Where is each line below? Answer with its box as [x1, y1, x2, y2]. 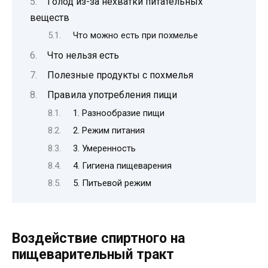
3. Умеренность [72, 142, 136, 154]
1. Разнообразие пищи [72, 107, 165, 118]
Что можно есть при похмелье [72, 30, 198, 41]
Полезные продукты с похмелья [47, 69, 193, 81]
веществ [30, 11, 69, 23]
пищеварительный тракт [12, 246, 174, 263]
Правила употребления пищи [47, 89, 177, 101]
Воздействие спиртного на [12, 230, 185, 246]
